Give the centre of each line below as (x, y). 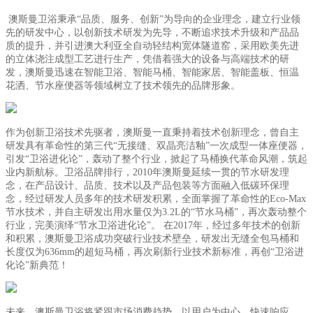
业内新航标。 (35, 172)
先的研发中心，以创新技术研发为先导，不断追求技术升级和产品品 (152, 32)
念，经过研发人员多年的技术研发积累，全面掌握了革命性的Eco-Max (156, 199)
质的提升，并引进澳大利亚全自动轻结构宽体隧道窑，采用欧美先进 (152, 46)
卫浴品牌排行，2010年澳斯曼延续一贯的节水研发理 (177, 172)
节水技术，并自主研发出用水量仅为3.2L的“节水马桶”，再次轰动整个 (156, 212)
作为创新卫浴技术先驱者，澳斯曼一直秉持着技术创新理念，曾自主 (152, 132)
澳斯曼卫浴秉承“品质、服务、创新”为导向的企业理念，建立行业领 (153, 19)
